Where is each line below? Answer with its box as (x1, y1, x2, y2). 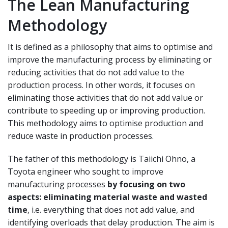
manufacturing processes (8, 178, 107, 190)
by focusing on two (107, 178, 185, 190)
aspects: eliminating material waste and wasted (8, 191, 207, 203)
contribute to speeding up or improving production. (8, 104, 205, 116)
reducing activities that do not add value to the (8, 66, 184, 78)
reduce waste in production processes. (8, 130, 154, 141)
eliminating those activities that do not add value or (8, 92, 203, 103)
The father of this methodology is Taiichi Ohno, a (8, 153, 195, 164)
